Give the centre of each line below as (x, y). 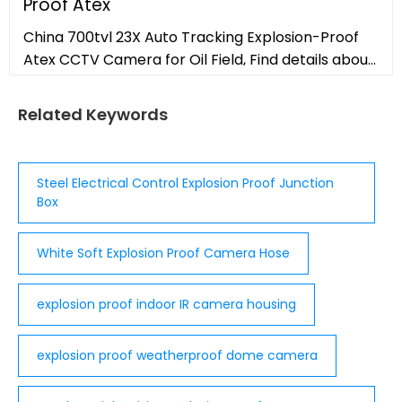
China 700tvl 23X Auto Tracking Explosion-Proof (191, 38)
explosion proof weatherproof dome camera (177, 356)
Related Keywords (93, 115)
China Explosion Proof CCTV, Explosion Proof (178, 83)
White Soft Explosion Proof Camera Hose (163, 253)
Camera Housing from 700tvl (125, 105)
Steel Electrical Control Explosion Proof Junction (185, 184)
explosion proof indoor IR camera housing (166, 305)
